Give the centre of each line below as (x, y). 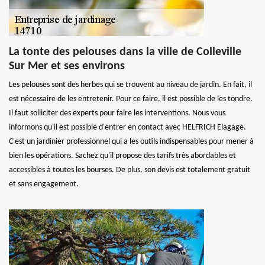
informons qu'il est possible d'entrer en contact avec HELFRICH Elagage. (127, 127)
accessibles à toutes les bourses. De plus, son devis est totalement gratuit (130, 170)
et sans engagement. (44, 184)
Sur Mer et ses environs (67, 66)
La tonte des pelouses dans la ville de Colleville (125, 52)
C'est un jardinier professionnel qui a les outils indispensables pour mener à (131, 142)
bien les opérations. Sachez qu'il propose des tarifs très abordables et (122, 156)
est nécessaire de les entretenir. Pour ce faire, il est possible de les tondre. (131, 99)
